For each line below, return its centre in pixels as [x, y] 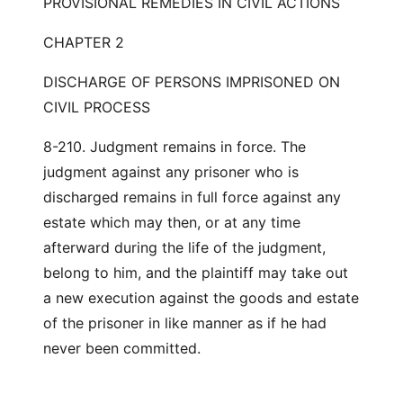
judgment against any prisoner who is [171, 172]
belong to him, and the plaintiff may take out [196, 273]
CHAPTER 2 [84, 42]
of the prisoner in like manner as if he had [185, 323]
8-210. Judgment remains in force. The [175, 147]
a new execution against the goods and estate [201, 298]
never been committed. [122, 348]
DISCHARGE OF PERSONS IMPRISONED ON [192, 82]
